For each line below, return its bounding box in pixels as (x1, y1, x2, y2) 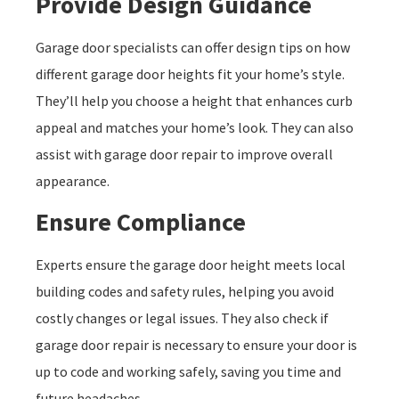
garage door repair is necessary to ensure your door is (36, 335, 357, 354)
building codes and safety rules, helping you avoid (36, 281, 334, 300)
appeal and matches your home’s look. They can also (36, 118, 354, 137)
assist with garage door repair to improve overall (36, 145, 333, 164)
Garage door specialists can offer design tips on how (36, 38, 350, 57)
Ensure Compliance (36, 205, 246, 238)
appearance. (36, 172, 110, 191)
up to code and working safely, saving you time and (36, 362, 341, 380)
